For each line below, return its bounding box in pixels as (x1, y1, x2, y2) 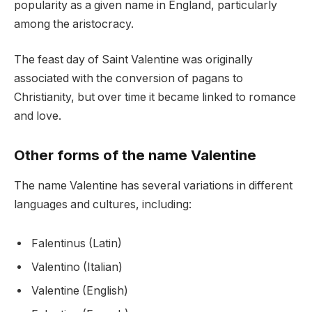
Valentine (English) (31, 283, 128, 297)
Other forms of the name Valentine (14, 146, 256, 164)
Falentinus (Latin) (31, 236, 122, 250)
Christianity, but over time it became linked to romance (14, 91, 296, 104)
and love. (14, 109, 61, 123)
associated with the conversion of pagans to (14, 72, 243, 86)
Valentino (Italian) (31, 260, 123, 274)
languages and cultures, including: (14, 198, 192, 212)
